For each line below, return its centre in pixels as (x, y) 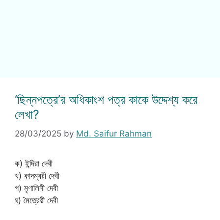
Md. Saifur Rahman (114, 133)
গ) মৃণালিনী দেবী (36, 188)
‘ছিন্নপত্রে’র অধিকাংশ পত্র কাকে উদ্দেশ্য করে (106, 100)
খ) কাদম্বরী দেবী (37, 176)
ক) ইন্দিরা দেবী (34, 163)
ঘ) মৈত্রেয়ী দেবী (36, 200)
